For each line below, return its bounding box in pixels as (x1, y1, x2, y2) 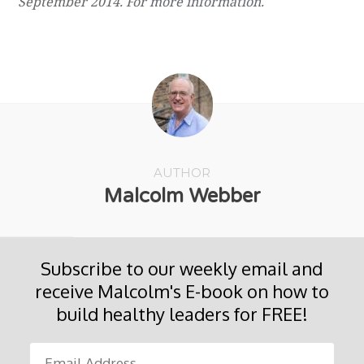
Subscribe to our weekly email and (41, 256, 323, 279)
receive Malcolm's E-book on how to (34, 279, 329, 302)
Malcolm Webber (103, 184, 261, 208)
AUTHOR (154, 164, 210, 180)
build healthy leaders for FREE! (55, 301, 308, 325)
